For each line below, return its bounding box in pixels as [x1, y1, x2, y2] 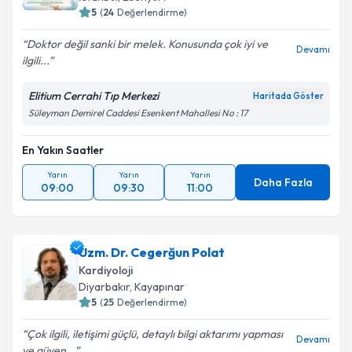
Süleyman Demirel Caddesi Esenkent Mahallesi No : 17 [28, 107, 247, 119]
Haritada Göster [253, 90, 324, 101]
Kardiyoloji [79, 263, 133, 277]
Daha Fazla [253, 175, 313, 189]
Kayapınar [134, 280, 185, 294]
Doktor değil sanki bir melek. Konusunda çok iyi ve [27, 37, 268, 51]
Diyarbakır [79, 280, 130, 294]
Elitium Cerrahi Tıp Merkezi [28, 89, 159, 103]
